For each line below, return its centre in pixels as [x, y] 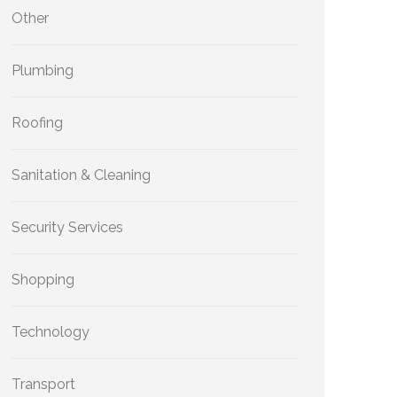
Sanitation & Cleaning [81, 175]
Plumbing [43, 70]
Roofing [37, 123]
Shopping [43, 280]
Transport [43, 384]
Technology [51, 332]
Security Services [67, 227]
